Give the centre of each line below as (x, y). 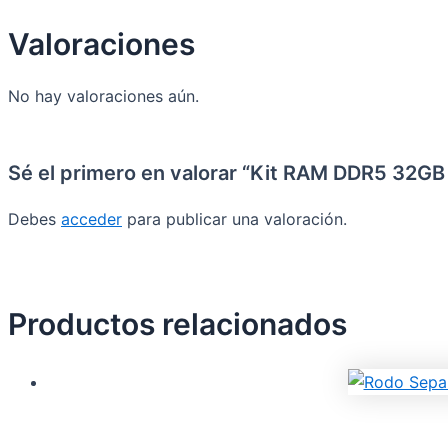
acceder (91, 219)
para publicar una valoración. (234, 219)
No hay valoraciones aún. (103, 96)
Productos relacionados (177, 324)
